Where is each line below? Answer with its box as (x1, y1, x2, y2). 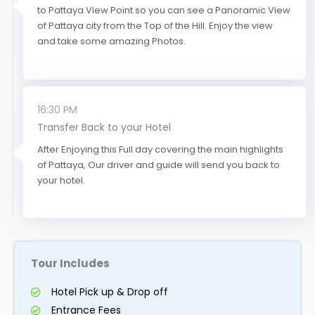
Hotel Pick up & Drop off (51, 285, 168, 300)
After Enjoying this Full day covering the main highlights (37, 142, 283, 156)
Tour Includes (31, 256, 110, 271)
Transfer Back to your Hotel (37, 120, 171, 134)
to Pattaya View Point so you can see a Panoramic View (37, 3, 290, 17)
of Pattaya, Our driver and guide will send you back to (37, 157, 280, 172)
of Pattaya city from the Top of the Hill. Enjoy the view (37, 18, 273, 32)
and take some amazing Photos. (37, 34, 186, 48)
